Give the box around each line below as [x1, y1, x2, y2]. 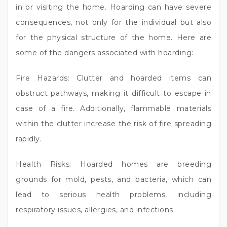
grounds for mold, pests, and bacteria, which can [16, 175, 211, 184]
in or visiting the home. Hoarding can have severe [16, 3, 211, 12]
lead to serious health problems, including [16, 190, 211, 199]
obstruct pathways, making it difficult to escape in [16, 89, 211, 98]
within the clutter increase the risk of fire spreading [16, 119, 211, 128]
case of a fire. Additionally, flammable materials [16, 104, 211, 113]
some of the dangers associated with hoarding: [16, 48, 194, 57]
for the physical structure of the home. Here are [16, 33, 211, 42]
